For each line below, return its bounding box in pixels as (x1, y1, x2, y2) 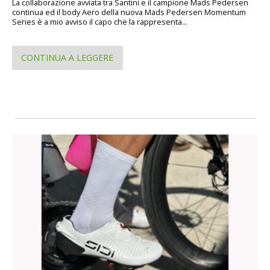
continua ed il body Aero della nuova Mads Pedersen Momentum (12, 6, 246, 17)
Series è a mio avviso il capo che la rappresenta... (12, 16, 187, 27)
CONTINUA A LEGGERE (21, 51, 114, 63)
